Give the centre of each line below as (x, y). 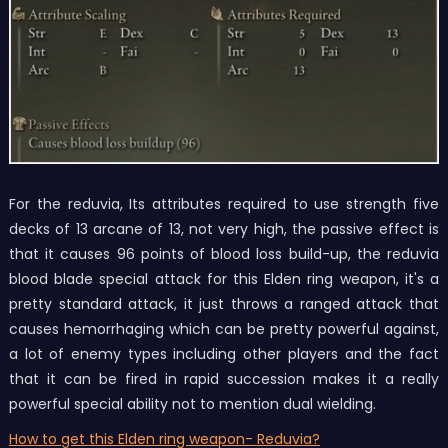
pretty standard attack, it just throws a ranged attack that (224, 303)
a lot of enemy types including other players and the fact (224, 353)
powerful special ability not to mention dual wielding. (192, 403)
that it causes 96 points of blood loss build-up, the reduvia (224, 253)
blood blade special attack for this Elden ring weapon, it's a (224, 278)
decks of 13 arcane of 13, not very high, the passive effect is (224, 228)
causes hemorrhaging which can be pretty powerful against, (224, 328)
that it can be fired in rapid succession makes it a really (224, 378)
